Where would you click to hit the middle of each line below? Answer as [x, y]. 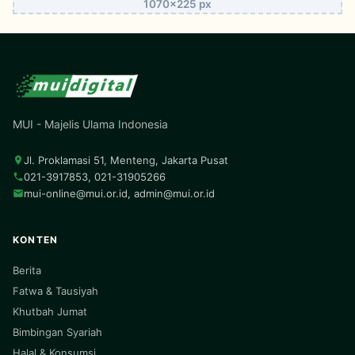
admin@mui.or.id [174, 193]
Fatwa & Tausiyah [55, 290]
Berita [27, 270]
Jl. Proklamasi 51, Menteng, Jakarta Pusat [126, 160]
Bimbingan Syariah [57, 332]
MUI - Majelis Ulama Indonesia [90, 124]
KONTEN [36, 239]
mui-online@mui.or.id [76, 193]
